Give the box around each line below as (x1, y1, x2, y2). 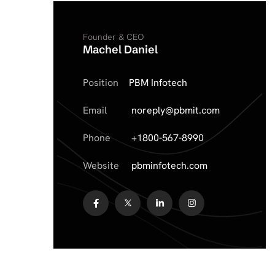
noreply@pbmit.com (131, 104, 220, 117)
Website (83, 159, 119, 172)
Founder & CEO (83, 31, 144, 42)
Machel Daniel (83, 42, 158, 56)
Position (83, 76, 118, 89)
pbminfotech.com (131, 159, 207, 172)
